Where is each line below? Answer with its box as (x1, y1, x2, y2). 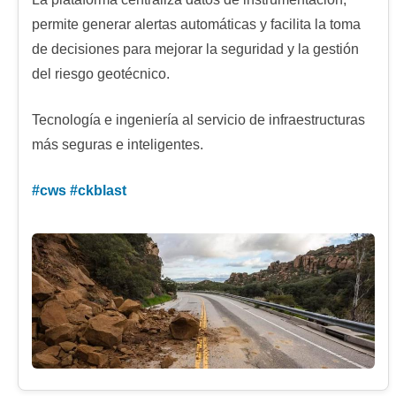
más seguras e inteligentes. (32, 136, 203, 152)
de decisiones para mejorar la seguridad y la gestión (32, 41, 359, 57)
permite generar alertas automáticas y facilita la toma (32, 16, 361, 32)
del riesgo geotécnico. (32, 65, 170, 81)
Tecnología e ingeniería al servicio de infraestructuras (32, 111, 365, 127)
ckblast (78, 182, 126, 198)
